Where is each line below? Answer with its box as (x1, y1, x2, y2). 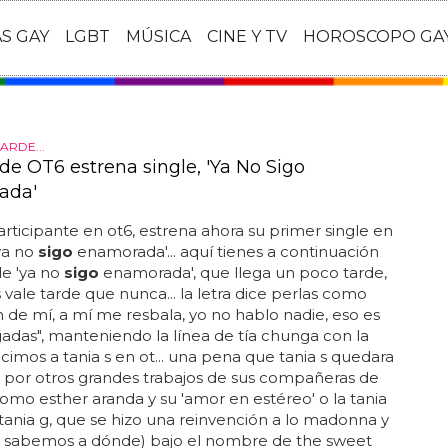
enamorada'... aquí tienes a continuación (72, 242, 379, 261)
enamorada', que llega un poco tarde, (98, 263, 387, 282)
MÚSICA (126, 27, 191, 47)
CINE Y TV (207, 27, 287, 47)
